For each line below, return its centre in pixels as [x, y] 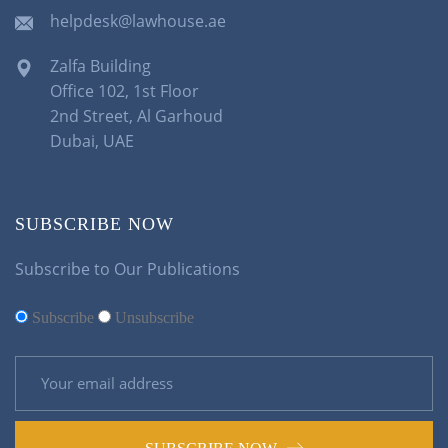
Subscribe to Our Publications [127, 268]
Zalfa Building [100, 65]
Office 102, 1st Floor [124, 90]
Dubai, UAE [92, 140]
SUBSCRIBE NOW [94, 223]
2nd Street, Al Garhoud [136, 115]
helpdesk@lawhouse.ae [138, 20]
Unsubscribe [154, 317]
